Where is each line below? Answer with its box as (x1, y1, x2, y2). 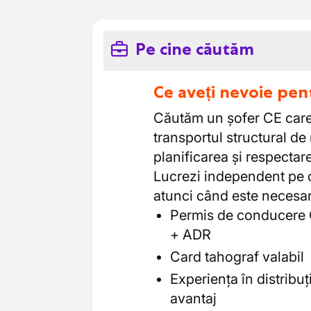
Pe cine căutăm (135, 39, 254, 59)
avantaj (170, 290, 217, 307)
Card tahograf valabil (170, 249, 304, 265)
